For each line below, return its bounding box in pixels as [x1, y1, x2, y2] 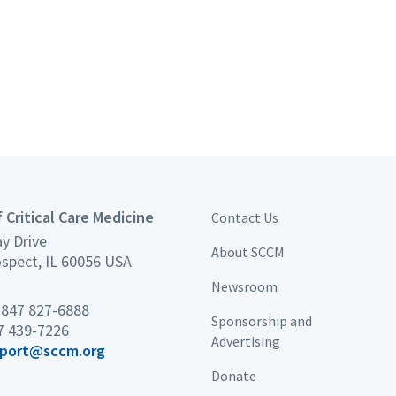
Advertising [211, 331, 280, 350]
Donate [211, 366, 256, 385]
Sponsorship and [211, 311, 312, 330]
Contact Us [211, 208, 278, 226]
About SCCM [211, 242, 285, 261]
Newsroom [211, 277, 278, 295]
